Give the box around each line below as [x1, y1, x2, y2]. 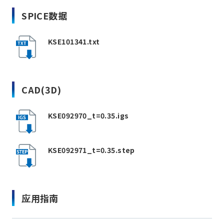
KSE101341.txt [47, 36, 100, 47]
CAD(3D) [21, 83, 61, 96]
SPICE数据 [21, 9, 67, 22]
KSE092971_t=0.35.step [47, 144, 135, 155]
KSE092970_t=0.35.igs [47, 110, 129, 121]
